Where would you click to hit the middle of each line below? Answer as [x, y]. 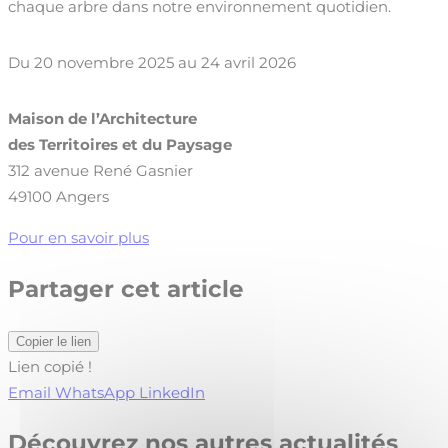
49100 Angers [58, 197]
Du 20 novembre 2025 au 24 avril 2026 [152, 63]
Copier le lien [53, 341]
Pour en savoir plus [78, 238]
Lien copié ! [50, 366]
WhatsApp [95, 392]
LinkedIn [172, 392]
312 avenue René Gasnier [100, 171]
